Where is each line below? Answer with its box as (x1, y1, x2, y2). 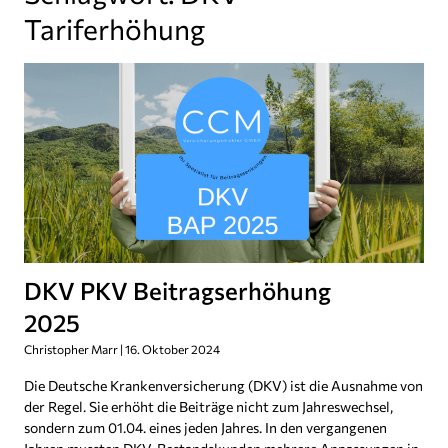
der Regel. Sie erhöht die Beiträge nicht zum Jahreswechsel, (24, 397, 393, 415)
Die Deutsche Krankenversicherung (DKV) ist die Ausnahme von (24, 376, 423, 394)
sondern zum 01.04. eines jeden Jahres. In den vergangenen (24, 418, 387, 436)
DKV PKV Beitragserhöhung (24, 275, 331, 305)
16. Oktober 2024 (123, 341, 220, 356)
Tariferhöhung (24, 11, 205, 46)
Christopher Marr (24, 341, 120, 356)
